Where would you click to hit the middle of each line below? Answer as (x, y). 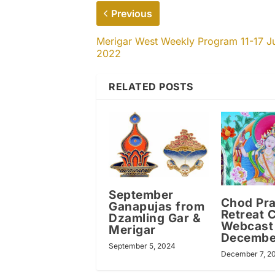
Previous (132, 13)
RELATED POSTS (151, 86)
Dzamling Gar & (155, 218)
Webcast (247, 227)
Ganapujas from (157, 206)
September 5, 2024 (142, 246)
